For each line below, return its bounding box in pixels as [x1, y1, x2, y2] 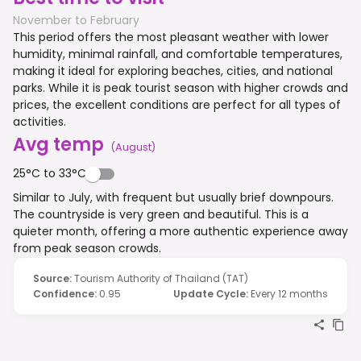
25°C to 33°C [13, 165, 86, 182]
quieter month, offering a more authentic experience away [13, 222, 348, 239]
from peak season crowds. [13, 239, 161, 256]
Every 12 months [251, 286, 328, 301]
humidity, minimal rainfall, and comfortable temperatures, [13, 45, 342, 62]
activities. [13, 113, 66, 130]
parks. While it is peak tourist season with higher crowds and [13, 79, 348, 96]
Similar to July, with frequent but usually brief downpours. [13, 189, 334, 205]
